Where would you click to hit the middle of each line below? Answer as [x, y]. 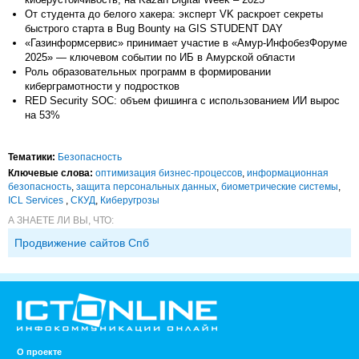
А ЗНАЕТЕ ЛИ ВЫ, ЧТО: [61, 220]
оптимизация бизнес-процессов [169, 173]
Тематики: [32, 157]
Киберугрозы [130, 200]
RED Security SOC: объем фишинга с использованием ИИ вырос [182, 100]
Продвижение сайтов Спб [82, 242]
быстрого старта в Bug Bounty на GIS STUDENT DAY [154, 28]
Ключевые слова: [50, 173]
